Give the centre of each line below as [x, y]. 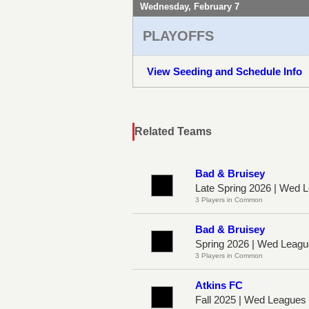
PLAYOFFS [178, 36]
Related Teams [173, 131]
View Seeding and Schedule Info [225, 71]
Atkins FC [219, 285]
